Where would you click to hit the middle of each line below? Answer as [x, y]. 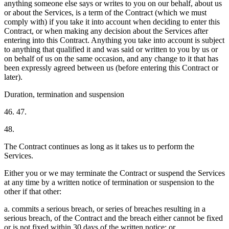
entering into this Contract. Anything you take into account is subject [114, 40]
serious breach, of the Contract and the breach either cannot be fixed [113, 218]
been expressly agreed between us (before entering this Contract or [111, 67]
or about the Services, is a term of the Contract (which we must [105, 12]
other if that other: [33, 191]
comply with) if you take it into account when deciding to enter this [112, 21]
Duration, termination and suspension [64, 94]
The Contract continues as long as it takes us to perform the [99, 146]
